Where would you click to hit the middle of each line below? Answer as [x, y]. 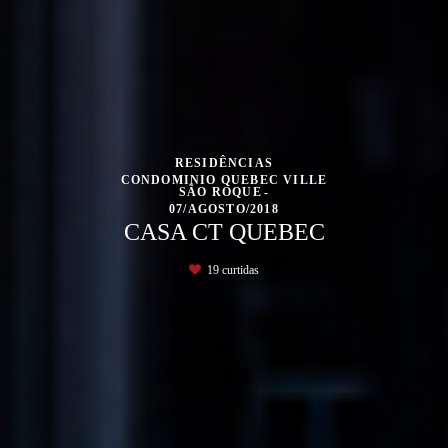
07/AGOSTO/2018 [224, 208]
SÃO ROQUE [220, 191]
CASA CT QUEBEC [224, 231]
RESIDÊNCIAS [224, 162]
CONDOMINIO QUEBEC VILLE [224, 179]
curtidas [239, 269]
